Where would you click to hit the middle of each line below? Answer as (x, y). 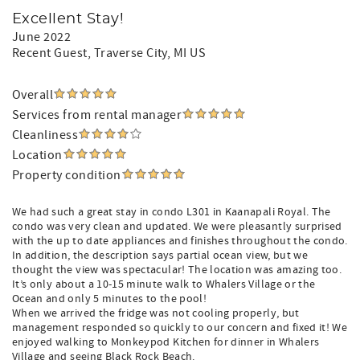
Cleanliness (45, 135)
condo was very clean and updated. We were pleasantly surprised (177, 227)
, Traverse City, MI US (147, 53)
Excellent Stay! (68, 19)
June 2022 (42, 37)
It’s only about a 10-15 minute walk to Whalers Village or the (164, 284)
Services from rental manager (97, 115)
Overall (33, 95)
